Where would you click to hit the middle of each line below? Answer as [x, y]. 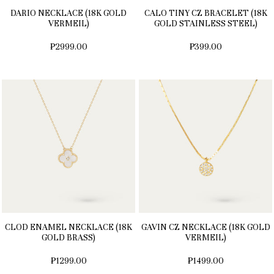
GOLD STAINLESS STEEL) [206, 24]
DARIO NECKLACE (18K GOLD [68, 13]
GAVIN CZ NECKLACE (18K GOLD [206, 228]
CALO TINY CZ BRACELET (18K [206, 13]
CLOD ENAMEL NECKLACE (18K [68, 228]
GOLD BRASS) [68, 238]
